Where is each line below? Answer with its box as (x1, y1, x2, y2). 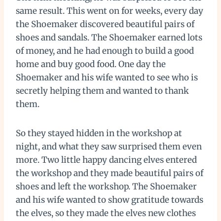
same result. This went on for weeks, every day (16, 5, 203, 16)
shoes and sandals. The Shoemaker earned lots (16, 32, 202, 43)
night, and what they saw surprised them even (16, 141, 202, 152)
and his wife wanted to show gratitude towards (16, 194, 203, 205)
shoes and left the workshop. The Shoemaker (16, 181, 197, 192)
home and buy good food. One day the (16, 58, 166, 70)
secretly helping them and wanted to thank (16, 85, 189, 96)
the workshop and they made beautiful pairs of (16, 167, 203, 179)
